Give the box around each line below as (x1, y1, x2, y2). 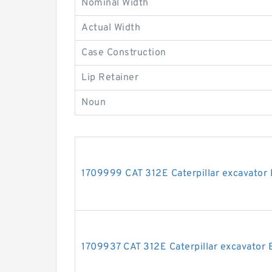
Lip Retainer (81, 72, 138, 84)
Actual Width (81, 22, 140, 34)
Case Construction (81, 47, 166, 59)
